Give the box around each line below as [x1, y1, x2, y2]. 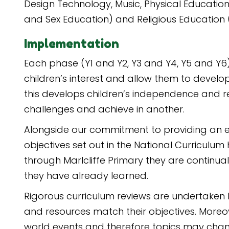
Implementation [24, 36, 119, 51]
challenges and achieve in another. [24, 103, 185, 116]
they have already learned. [24, 169, 148, 182]
